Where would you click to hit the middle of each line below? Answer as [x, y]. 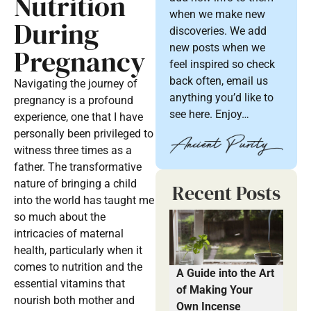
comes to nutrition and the [78, 267]
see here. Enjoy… [209, 114]
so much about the [60, 217]
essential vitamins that [69, 284]
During [56, 34]
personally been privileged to [84, 134]
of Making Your [215, 290]
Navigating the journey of [76, 84]
